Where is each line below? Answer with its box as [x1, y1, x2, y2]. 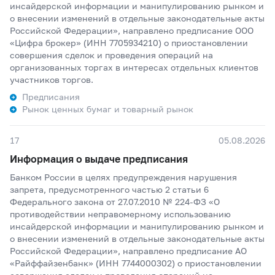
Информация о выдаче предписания [10, 153, 188, 165]
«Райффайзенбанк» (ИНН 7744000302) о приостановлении [10, 258, 261, 268]
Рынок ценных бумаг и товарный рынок [22, 104, 193, 114]
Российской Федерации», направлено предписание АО [10, 246, 247, 256]
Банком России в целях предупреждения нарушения [10, 172, 237, 182]
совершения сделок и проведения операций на [10, 50, 213, 60]
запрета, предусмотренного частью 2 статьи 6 [10, 184, 209, 195]
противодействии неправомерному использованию [10, 209, 231, 219]
